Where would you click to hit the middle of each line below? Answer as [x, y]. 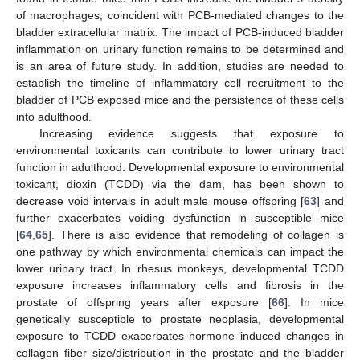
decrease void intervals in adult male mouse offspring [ [160, 200]
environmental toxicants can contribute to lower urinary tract [180, 150]
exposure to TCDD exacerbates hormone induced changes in [180, 335]
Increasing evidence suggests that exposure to [191, 133]
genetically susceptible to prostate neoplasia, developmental [180, 319]
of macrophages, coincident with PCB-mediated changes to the [180, 15]
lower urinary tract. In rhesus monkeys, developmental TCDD [180, 268]
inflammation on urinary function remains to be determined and [180, 49]
